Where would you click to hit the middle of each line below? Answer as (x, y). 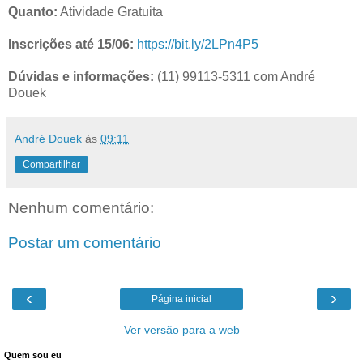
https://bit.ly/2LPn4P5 (198, 44)
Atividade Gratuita (110, 11)
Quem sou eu (33, 354)
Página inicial (181, 299)
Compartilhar (51, 164)
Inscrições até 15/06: (71, 44)
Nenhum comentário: (81, 207)
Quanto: (33, 11)
